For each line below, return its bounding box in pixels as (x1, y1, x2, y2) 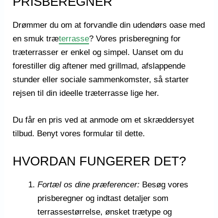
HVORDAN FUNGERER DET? (13, 154, 186, 168)
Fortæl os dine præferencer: (37, 180, 140, 189)
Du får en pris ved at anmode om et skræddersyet (13, 115, 195, 125)
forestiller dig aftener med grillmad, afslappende (13, 61, 186, 71)
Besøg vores (140, 180, 189, 189)
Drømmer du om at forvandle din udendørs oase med (13, 20, 205, 30)
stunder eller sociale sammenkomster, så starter (13, 74, 189, 84)
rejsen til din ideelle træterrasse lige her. (13, 88, 160, 98)
